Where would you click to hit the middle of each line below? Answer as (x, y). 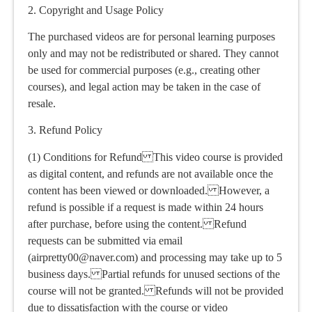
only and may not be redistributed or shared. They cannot (153, 54)
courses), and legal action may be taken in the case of (144, 87)
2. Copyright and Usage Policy (96, 10)
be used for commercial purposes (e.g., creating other (144, 70)
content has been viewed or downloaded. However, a (149, 190)
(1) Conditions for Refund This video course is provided (155, 157)
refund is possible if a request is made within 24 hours (146, 207)
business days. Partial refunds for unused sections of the (154, 274)
